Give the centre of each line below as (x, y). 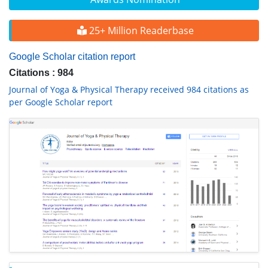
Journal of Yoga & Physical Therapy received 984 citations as (129, 89)
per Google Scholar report (61, 102)
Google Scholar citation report (72, 57)
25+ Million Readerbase (140, 31)
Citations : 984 (41, 73)
